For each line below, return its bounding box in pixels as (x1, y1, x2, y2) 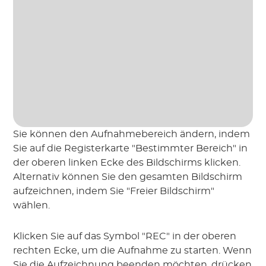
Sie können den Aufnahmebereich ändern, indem (13, 129, 251, 140)
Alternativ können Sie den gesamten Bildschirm (13, 172, 243, 182)
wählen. (13, 201, 50, 211)
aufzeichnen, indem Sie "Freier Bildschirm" (13, 186, 215, 197)
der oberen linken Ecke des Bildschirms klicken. (13, 158, 241, 168)
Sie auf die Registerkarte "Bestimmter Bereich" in (13, 144, 248, 154)
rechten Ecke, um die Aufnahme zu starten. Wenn (13, 246, 252, 256)
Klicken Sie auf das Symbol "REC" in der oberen (13, 232, 237, 242)
